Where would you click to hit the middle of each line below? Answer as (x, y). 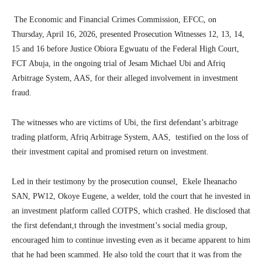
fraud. (22, 92)
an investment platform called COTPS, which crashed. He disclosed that (131, 211)
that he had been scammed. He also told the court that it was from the (127, 254)
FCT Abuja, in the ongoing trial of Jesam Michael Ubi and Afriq (118, 63)
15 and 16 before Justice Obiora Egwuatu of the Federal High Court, (125, 49)
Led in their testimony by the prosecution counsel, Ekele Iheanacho (124, 181)
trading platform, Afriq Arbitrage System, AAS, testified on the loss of (130, 137)
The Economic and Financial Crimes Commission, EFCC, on (115, 19)
